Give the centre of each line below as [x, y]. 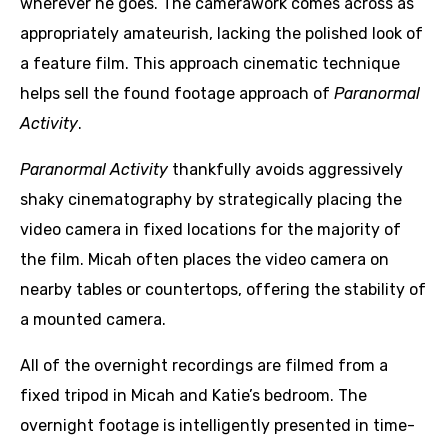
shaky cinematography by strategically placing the [211, 199]
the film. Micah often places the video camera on [204, 259]
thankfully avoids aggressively [287, 169]
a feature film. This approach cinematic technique [210, 63]
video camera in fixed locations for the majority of [210, 229]
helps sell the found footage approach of [177, 93]
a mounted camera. [93, 319]
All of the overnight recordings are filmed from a [204, 365]
